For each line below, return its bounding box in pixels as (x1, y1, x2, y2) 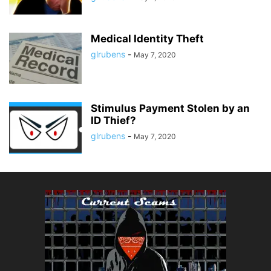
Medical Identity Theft (91, 33, 204, 45)
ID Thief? (91, 114, 136, 126)
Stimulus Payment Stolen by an (91, 102, 250, 114)
